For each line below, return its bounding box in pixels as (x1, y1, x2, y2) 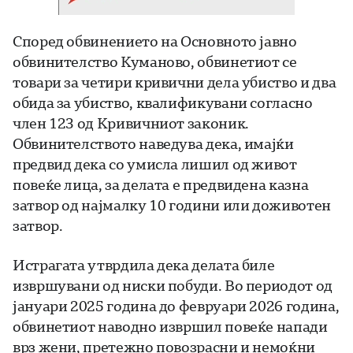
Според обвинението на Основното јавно (13, 31, 297, 50)
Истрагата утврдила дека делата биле (13, 255, 275, 274)
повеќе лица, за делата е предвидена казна (13, 174, 309, 194)
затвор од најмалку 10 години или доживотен (13, 195, 331, 214)
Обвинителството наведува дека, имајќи (13, 133, 294, 153)
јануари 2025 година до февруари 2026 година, (13, 295, 340, 315)
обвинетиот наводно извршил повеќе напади (13, 316, 328, 336)
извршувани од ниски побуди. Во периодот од (13, 275, 333, 295)
